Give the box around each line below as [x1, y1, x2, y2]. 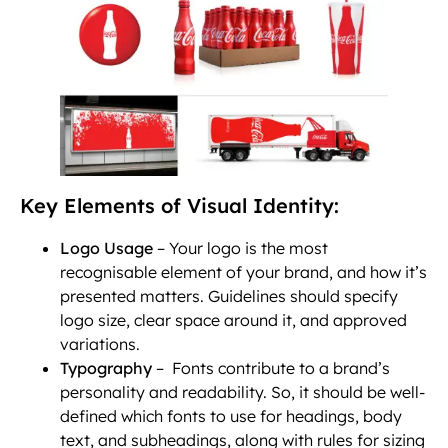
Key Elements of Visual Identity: [20, 193, 339, 219]
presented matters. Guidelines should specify [60, 286, 398, 307]
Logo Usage [60, 238, 157, 259]
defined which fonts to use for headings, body [60, 406, 402, 427]
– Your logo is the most [157, 238, 328, 259]
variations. [60, 334, 140, 355]
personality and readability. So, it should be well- [60, 382, 425, 403]
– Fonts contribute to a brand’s [156, 358, 390, 379]
